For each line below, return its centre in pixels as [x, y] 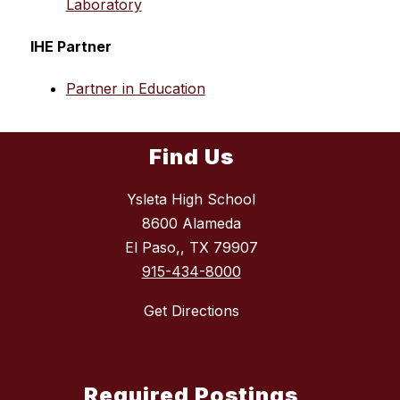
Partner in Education [135, 88]
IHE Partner [71, 46]
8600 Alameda [191, 224]
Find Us [191, 157]
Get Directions [191, 311]
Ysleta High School [191, 200]
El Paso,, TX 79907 [191, 248]
